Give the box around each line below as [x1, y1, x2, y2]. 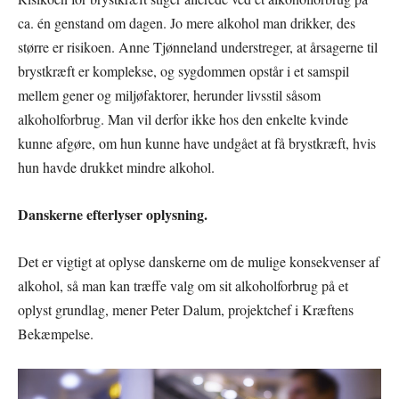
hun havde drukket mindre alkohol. [18, 157, 215, 176]
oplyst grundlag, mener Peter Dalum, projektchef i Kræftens [18, 299, 354, 319]
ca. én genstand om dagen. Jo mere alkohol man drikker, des [18, 12, 355, 32]
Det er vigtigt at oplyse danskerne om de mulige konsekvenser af [18, 251, 379, 271]
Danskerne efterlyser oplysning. [18, 203, 208, 224]
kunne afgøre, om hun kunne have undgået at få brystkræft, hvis [18, 133, 376, 152]
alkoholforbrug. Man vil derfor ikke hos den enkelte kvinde [18, 109, 348, 128]
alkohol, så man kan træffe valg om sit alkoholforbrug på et [18, 275, 348, 295]
